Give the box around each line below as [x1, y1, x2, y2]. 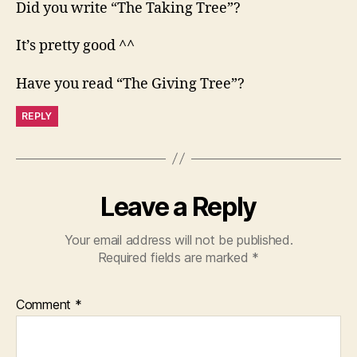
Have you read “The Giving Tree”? [16, 74, 245, 93]
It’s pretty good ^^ [16, 37, 135, 55]
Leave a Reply [100, 190, 257, 222]
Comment [16, 296, 75, 312]
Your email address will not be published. [64, 231, 293, 248]
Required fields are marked [97, 249, 253, 265]
